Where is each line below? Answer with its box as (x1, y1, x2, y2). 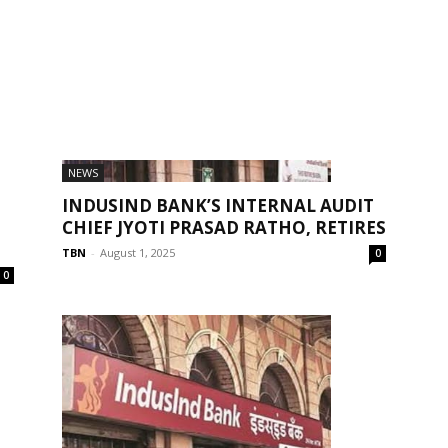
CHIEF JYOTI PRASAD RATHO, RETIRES (62, 216, 386, 239)
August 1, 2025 (100, 245, 175, 260)
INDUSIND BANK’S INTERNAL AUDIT (62, 194, 374, 217)
